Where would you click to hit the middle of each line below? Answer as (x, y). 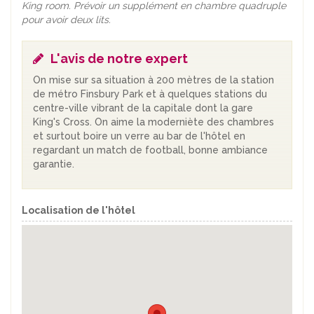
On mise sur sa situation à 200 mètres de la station (153, 80)
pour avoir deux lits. (66, 20)
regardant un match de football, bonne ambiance (150, 150)
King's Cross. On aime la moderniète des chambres (153, 122)
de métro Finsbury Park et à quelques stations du (150, 94)
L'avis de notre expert (119, 59)
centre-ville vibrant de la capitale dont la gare (143, 108)
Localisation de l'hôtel (78, 211)
